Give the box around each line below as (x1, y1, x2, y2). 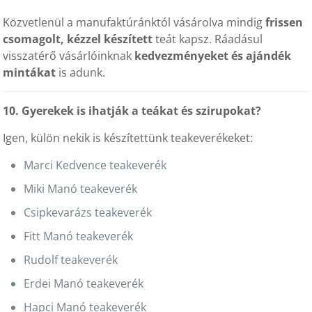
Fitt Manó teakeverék (24, 228, 134, 244)
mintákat (3, 65, 56, 80)
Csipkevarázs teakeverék (24, 205, 153, 220)
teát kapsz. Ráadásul (153, 31, 263, 47)
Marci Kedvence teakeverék (24, 157, 167, 173)
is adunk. (56, 65, 106, 80)
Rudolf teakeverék (24, 252, 118, 267)
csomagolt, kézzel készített (3, 31, 153, 47)
